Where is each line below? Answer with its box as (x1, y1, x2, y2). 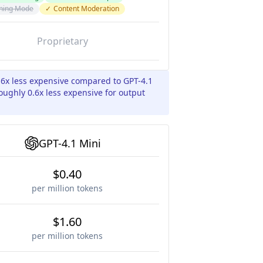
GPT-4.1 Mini (38, 136, 101, 150)
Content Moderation (53, 4, 119, 14)
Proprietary (37, 35, 88, 48)
